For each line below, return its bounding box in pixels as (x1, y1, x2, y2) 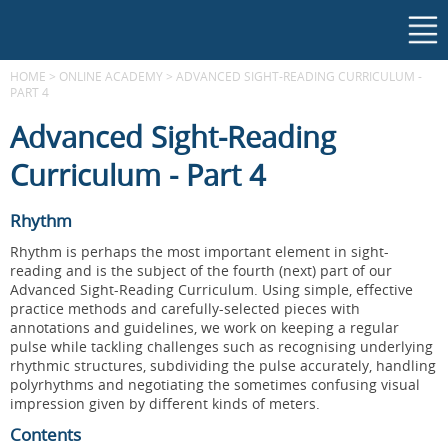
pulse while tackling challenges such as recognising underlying (10, 337, 433, 356)
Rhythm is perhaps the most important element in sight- (10, 242, 389, 261)
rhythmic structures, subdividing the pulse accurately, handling (10, 356, 436, 375)
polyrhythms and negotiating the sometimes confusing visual (10, 375, 420, 394)
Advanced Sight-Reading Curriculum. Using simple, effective (10, 280, 413, 299)
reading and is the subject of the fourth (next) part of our (10, 261, 392, 280)
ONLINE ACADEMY (59, 68, 163, 84)
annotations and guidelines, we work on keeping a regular (10, 318, 399, 337)
